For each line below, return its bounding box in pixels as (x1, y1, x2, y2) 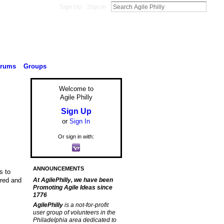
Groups (23, 62, 46, 70)
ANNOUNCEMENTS (32, 165, 84, 172)
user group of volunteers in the (32, 209, 115, 216)
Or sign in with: (58, 133, 94, 139)
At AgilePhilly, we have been (32, 176, 113, 184)
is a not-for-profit (64, 201, 108, 209)
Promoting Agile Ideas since (32, 184, 112, 191)
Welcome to (58, 85, 93, 93)
